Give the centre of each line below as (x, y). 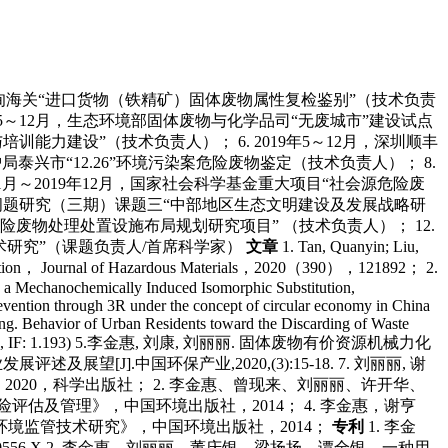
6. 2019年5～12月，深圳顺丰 (338, 142)
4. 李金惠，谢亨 (360, 406)
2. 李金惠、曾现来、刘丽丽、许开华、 (289, 385)
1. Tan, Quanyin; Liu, (350, 247)
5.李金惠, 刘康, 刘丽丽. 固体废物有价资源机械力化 (253, 343)
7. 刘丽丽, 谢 (382, 364)
